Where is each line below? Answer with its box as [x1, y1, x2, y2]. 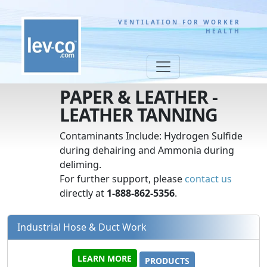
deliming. [60, 157, 102, 171]
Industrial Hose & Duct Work [17, 220, 147, 234]
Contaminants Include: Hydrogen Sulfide [60, 129, 243, 142]
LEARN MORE [77, 252, 132, 264]
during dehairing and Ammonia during [60, 143, 235, 157]
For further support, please [60, 172, 185, 185]
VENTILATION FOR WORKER [118, 18, 241, 26]
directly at [60, 186, 107, 200]
